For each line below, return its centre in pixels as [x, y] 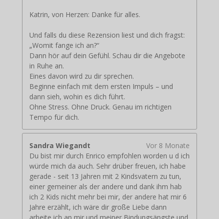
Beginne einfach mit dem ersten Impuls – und [101, 87]
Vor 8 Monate [168, 146]
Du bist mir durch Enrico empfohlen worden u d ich [109, 156]
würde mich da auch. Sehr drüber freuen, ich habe [107, 166]
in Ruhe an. [46, 66]
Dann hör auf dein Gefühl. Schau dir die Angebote [107, 56]
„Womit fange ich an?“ [64, 45]
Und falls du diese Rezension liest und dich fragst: [107, 35]
